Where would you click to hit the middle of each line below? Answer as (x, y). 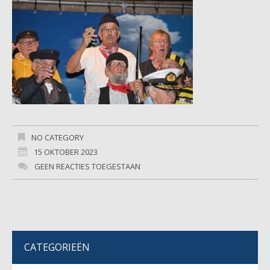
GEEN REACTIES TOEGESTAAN (87, 166)
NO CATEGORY (57, 137)
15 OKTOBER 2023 (66, 152)
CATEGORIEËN (57, 247)
